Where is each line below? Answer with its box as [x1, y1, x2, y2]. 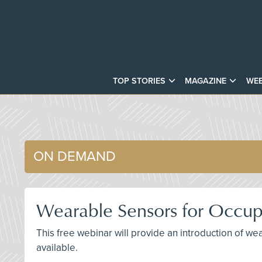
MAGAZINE [185, 75, 227, 86]
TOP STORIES [113, 75, 166, 86]
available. [36, 241, 78, 254]
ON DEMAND [33, 147, 116, 165]
